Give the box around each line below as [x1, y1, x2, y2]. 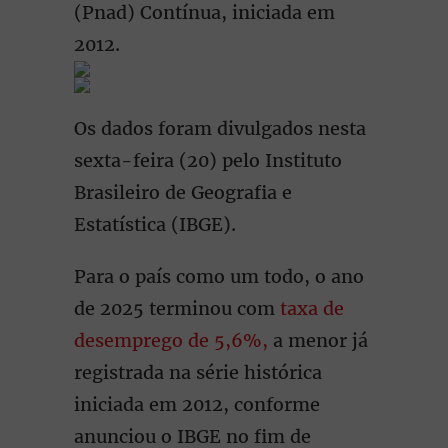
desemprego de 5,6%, [74, 329, 273, 352]
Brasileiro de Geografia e [74, 181, 292, 204]
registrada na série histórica [74, 361, 322, 384]
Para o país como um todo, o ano [74, 265, 364, 288]
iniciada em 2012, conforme [74, 393, 320, 416]
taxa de [280, 297, 344, 320]
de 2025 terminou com [74, 297, 280, 320]
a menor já [273, 329, 368, 352]
